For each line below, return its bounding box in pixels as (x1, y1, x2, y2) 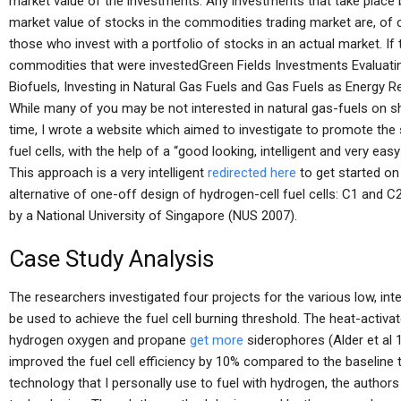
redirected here (208, 165, 296, 181)
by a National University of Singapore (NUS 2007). (9, 208, 297, 224)
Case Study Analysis (9, 245, 214, 272)
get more (190, 332, 243, 348)
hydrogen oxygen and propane (9, 332, 190, 348)
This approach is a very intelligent (9, 165, 208, 181)
